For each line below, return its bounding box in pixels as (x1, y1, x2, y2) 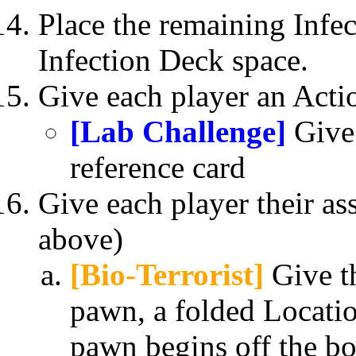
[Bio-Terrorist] (70, 257, 264, 292)
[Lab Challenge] (70, 114, 286, 149)
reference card (70, 149, 246, 184)
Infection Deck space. (38, 42, 308, 77)
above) (38, 221, 123, 256)
